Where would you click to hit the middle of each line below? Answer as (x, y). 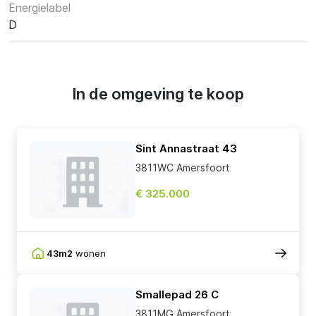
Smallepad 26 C (177, 295)
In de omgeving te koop (158, 94)
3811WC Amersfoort (183, 168)
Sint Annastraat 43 (186, 149)
